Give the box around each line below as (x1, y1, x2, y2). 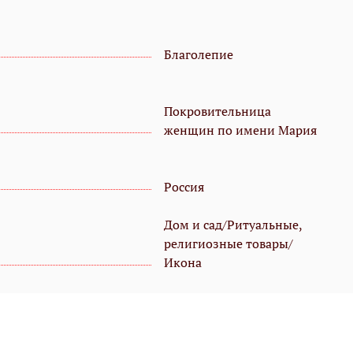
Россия (164, 178, 204, 196)
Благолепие (164, 46, 233, 64)
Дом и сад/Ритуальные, (164, 216, 302, 234)
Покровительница (164, 102, 271, 121)
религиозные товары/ (164, 235, 293, 253)
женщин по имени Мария (164, 121, 317, 139)
